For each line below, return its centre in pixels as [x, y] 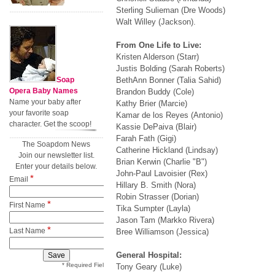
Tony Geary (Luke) [149, 267]
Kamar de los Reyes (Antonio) [169, 115]
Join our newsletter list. [56, 155]
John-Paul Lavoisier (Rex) [161, 173]
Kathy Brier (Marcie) [151, 103]
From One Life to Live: [158, 45]
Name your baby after [45, 102]
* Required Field [85, 265]
